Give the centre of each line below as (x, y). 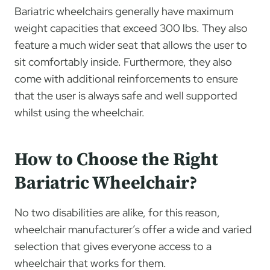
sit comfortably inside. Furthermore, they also (123, 61)
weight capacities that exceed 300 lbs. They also (131, 28)
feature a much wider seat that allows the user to (131, 45)
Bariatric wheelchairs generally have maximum (124, 11)
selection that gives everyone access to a (113, 246)
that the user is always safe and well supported (126, 95)
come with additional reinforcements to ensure (126, 78)
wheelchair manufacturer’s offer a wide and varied (133, 229)
